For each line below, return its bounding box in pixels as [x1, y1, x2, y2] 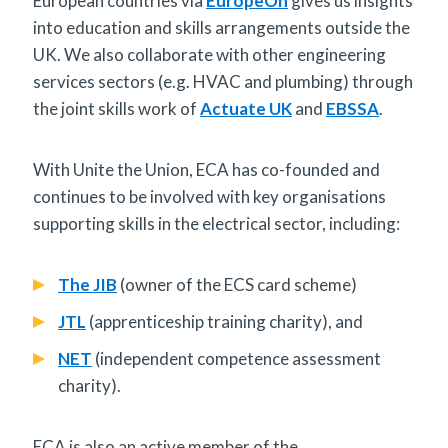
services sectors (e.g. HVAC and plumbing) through [33, 70, 413, 92]
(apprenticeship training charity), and [86, 310, 363, 332]
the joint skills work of [33, 97, 200, 119]
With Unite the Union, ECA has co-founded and [33, 158, 380, 180]
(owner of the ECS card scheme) [117, 273, 357, 295]
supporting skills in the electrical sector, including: [33, 212, 400, 234]
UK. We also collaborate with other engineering [33, 43, 386, 65]
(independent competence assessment [92, 347, 381, 369]
